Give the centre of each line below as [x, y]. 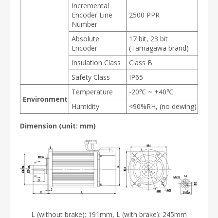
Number [84, 24]
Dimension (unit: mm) [58, 126]
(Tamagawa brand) [159, 48]
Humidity [85, 106]
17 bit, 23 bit [148, 38]
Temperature [92, 91]
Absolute [85, 38]
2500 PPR [144, 15]
